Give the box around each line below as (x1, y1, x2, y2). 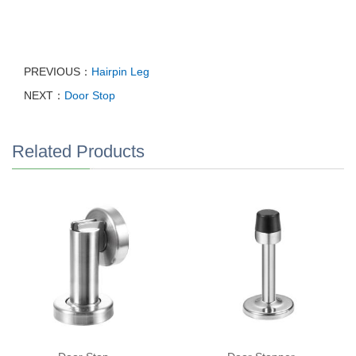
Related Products (12, 141, 145, 161)
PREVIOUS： (24, 65, 91, 78)
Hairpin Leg (91, 65, 149, 78)
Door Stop (64, 89, 115, 102)
